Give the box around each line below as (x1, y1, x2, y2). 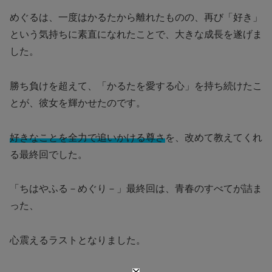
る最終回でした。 (10, 149, 87, 160)
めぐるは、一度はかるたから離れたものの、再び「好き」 (10, 12, 262, 22)
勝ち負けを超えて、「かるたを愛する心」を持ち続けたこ (10, 80, 262, 91)
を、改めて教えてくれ (165, 132, 262, 143)
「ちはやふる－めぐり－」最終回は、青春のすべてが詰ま (10, 183, 262, 194)
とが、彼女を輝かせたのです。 (10, 97, 146, 108)
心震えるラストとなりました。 (10, 235, 146, 246)
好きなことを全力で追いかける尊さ (10, 132, 165, 143)
